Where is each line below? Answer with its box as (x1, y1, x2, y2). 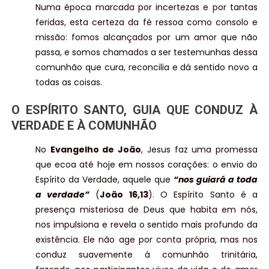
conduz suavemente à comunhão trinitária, (35, 249, 258, 261)
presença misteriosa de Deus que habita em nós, (35, 204, 258, 216)
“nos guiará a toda (174, 174, 258, 186)
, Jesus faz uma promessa (141, 144, 258, 156)
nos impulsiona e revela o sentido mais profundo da (35, 219, 258, 231)
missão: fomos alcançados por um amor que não (35, 31, 258, 44)
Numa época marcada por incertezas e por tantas (35, 1, 258, 14)
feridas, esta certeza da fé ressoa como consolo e (35, 16, 258, 29)
